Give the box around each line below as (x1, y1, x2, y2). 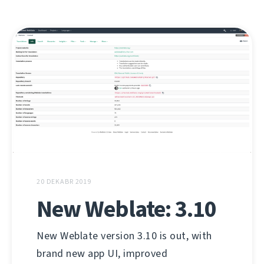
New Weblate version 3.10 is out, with (37, 229, 212, 243)
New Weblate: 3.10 (37, 193, 216, 225)
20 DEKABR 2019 (37, 177, 92, 187)
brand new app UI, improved (37, 246, 167, 261)
